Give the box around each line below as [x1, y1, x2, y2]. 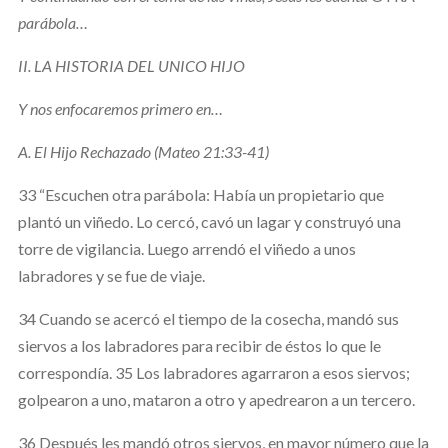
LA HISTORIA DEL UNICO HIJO [33, 55, 245, 75]
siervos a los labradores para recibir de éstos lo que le [17, 335, 381, 355]
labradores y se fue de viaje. [17, 265, 205, 285]
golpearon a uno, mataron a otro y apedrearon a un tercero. [17, 389, 415, 409]
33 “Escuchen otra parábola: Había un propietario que [17, 184, 384, 204]
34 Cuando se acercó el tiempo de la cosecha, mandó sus [17, 308, 399, 328]
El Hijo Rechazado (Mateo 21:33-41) [33, 141, 269, 161]
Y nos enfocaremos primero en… [17, 98, 223, 118]
